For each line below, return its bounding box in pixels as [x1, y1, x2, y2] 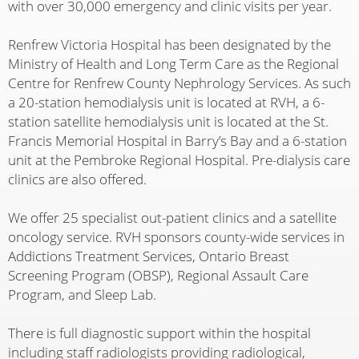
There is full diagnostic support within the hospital [8, 324, 311, 343]
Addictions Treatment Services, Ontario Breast [8, 247, 289, 266]
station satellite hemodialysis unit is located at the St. [8, 112, 329, 131]
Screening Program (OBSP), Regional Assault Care [8, 266, 309, 285]
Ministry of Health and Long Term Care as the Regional [8, 54, 339, 74]
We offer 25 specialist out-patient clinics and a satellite [8, 208, 337, 228]
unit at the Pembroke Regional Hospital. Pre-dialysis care [8, 151, 350, 170]
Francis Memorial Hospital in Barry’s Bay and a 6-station [8, 131, 347, 151]
